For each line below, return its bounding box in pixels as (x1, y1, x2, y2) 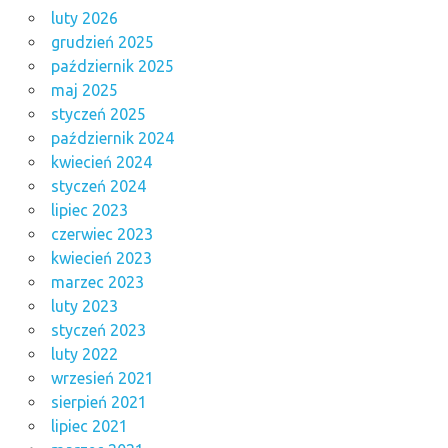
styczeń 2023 (50, 320, 146, 339)
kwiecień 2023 (50, 248, 152, 267)
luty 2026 (50, 8, 118, 27)
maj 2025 (50, 80, 118, 99)
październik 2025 (50, 56, 174, 75)
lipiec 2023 (50, 200, 128, 219)
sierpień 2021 (50, 392, 147, 411)
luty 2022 (50, 344, 118, 363)
